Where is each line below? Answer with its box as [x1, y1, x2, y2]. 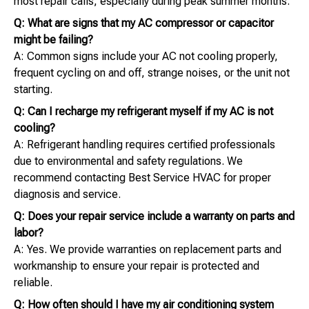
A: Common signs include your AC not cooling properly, [14, 50, 278, 63]
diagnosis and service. [14, 188, 121, 201]
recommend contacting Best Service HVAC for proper [14, 171, 271, 185]
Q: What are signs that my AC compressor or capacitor [14, 17, 274, 30]
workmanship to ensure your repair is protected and [14, 259, 259, 273]
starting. [14, 83, 52, 97]
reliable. [14, 276, 52, 290]
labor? [14, 226, 43, 240]
